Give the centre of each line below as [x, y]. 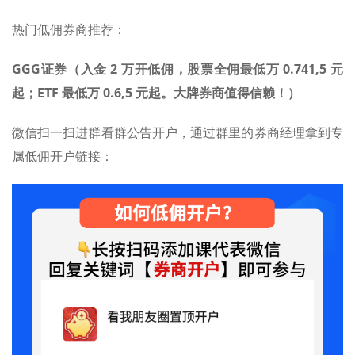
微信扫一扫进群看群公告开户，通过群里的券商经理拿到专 [177, 132]
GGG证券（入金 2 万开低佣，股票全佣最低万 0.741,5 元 [177, 69]
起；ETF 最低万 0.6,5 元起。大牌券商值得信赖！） [156, 92]
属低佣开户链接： [63, 156]
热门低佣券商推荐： [69, 29]
